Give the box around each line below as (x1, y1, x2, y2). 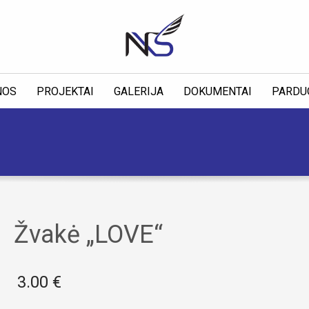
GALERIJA (113, 85, 163, 98)
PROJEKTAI (36, 85, 94, 98)
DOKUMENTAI (183, 85, 252, 98)
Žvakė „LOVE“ (13, 220, 163, 249)
